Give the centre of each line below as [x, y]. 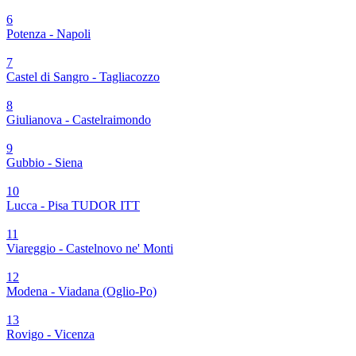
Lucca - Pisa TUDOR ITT [73, 206]
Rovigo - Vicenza [50, 335]
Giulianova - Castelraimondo [79, 120]
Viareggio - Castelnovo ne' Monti [90, 249]
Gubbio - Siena [44, 163]
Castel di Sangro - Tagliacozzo [83, 77]
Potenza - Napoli [48, 34]
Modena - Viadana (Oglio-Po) [81, 292]
